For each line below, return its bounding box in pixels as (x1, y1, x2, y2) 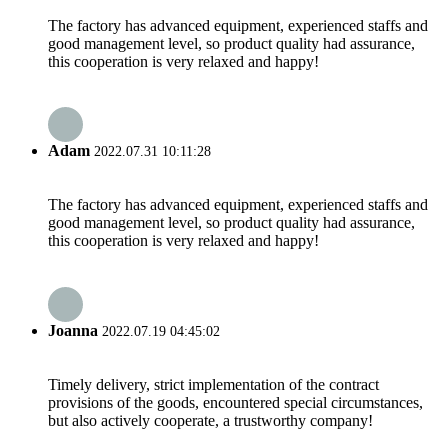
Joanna (48, 321, 98, 339)
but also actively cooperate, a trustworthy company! (48, 411, 373, 429)
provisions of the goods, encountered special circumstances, (48, 393, 423, 411)
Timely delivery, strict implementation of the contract (48, 375, 379, 393)
